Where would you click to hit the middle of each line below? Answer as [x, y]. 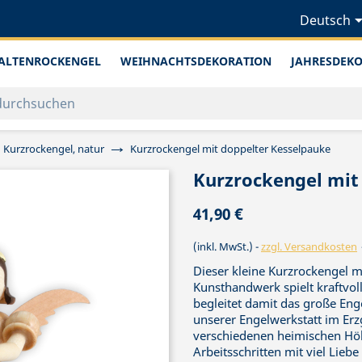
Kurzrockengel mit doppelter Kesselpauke [230, 149]
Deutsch [325, 21]
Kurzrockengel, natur [54, 149]
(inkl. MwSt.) [224, 247]
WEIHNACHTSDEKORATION [196, 61]
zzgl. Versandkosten [309, 247]
